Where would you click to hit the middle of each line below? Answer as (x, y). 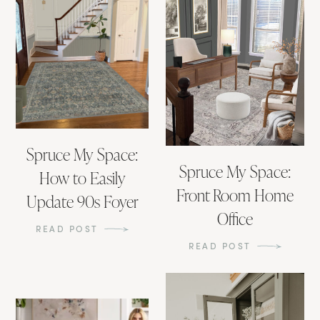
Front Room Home (235, 195)
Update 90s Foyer (82, 201)
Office (235, 218)
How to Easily (82, 177)
